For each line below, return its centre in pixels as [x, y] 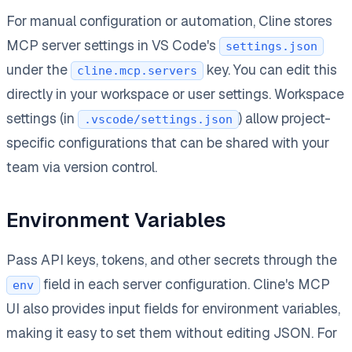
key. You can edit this [270, 69]
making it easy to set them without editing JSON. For [172, 332]
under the [38, 69]
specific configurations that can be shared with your [168, 142]
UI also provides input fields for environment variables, [173, 308]
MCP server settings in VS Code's [113, 45]
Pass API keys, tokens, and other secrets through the [172, 259]
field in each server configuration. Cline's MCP [185, 284]
